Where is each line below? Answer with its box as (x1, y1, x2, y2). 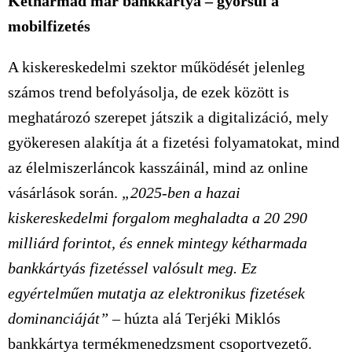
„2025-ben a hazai (122, 184, 240, 201)
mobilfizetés (8, 17, 90, 35)
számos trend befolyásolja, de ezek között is (8, 83, 289, 101)
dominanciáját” (8, 310, 108, 327)
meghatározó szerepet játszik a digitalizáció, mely (8, 108, 328, 126)
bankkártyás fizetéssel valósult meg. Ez (8, 259, 257, 277)
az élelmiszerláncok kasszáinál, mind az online (8, 159, 308, 176)
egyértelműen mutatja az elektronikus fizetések (8, 284, 305, 302)
